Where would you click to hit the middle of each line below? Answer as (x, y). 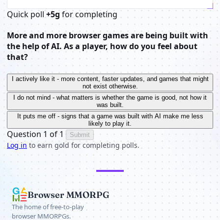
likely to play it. (110, 124)
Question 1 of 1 (35, 134)
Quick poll (27, 14)
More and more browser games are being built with (108, 35)
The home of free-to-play (48, 207)
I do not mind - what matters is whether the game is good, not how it (110, 98)
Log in (17, 145)
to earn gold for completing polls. (83, 145)
